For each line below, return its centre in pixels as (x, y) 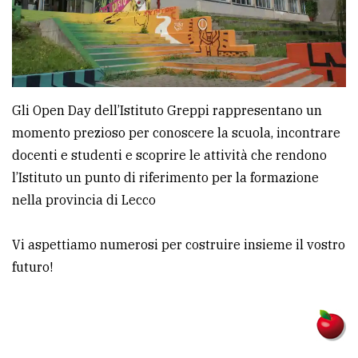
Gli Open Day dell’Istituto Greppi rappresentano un (167, 110)
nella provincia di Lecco (84, 199)
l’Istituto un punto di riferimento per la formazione (165, 177)
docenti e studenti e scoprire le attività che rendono (169, 155)
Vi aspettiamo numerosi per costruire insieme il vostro (179, 244)
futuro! (32, 267)
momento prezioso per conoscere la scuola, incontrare (176, 132)
